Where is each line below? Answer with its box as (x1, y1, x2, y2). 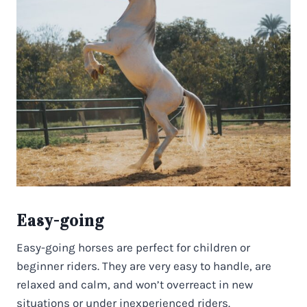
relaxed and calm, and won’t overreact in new (16, 277, 253, 291)
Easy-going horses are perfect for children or (16, 240, 250, 254)
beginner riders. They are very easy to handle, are (16, 258, 271, 273)
